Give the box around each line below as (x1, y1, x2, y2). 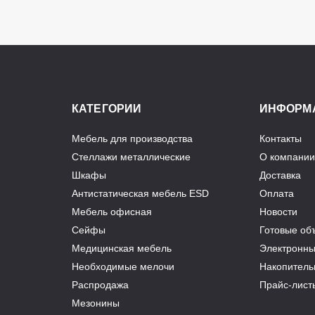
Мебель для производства (72, 133, 193, 144)
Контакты (259, 133, 302, 144)
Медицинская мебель (72, 243, 172, 254)
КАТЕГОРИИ (72, 103, 142, 115)
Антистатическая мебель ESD (72, 188, 209, 199)
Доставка (259, 169, 301, 181)
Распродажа (72, 279, 129, 290)
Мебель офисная (72, 206, 152, 217)
